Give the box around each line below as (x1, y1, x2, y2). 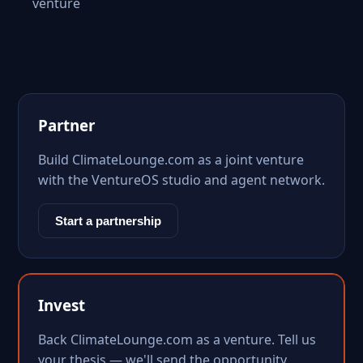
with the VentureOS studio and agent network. (38, 171, 325, 189)
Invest (38, 295, 85, 315)
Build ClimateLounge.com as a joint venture (38, 151, 304, 169)
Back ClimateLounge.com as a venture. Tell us (38, 331, 316, 348)
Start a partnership (55, 214, 161, 228)
